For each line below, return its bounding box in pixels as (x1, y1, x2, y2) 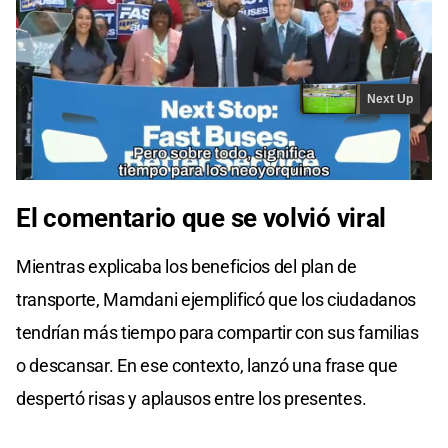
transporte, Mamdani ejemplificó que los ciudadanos (16, 289, 417, 311)
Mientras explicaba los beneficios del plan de (16, 256, 357, 278)
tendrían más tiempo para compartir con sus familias (16, 322, 419, 344)
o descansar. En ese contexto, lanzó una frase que (16, 355, 398, 377)
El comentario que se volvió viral (16, 203, 387, 234)
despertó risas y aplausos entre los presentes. (16, 388, 367, 410)
